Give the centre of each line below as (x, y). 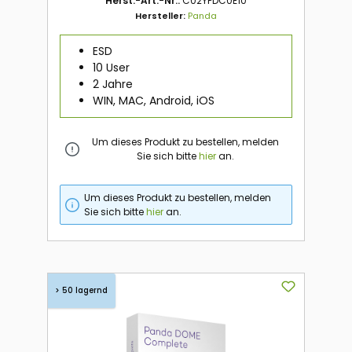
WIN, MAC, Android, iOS (153, 100)
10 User (111, 67)
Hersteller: (161, 15)
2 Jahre (112, 84)
